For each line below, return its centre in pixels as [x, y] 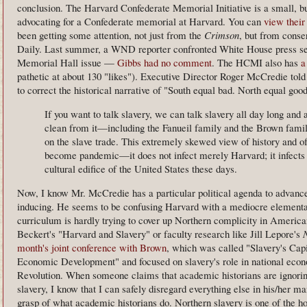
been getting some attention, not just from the [111, 35]
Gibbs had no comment [164, 62]
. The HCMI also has [256, 62]
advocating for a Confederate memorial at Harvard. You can [140, 21]
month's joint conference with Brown [92, 247]
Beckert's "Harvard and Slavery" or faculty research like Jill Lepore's [160, 233]
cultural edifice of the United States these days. [141, 168]
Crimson [222, 35]
